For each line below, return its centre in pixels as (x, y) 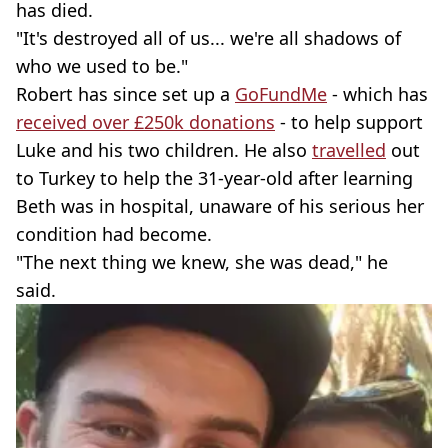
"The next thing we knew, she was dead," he (202, 262)
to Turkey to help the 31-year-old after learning (214, 178)
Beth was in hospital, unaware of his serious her (220, 206)
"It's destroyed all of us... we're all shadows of (208, 38)
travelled (349, 150)
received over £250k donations (145, 122)
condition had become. (114, 234)
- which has (377, 94)
